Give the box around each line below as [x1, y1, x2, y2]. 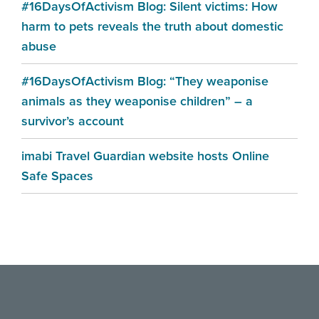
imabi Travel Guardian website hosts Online [21, 147, 269, 166]
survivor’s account [21, 112, 124, 131]
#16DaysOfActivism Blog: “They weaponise [21, 72, 268, 91]
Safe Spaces [21, 167, 93, 186]
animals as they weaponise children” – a [21, 92, 253, 111]
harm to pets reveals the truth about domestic [21, 17, 283, 36]
